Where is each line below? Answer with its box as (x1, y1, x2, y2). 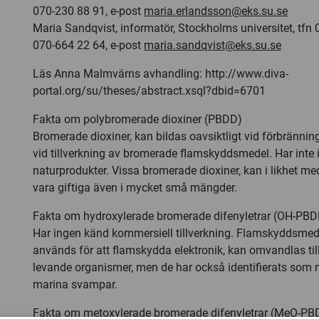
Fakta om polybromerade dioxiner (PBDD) (33, 113, 242, 126)
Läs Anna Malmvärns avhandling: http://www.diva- (33, 67, 288, 80)
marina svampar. (33, 278, 117, 291)
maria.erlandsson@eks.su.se (144, 4, 288, 18)
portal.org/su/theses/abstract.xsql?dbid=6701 (33, 84, 266, 98)
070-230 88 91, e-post (33, 4, 144, 18)
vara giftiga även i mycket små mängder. (33, 181, 237, 194)
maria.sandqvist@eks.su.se (144, 38, 281, 52)
